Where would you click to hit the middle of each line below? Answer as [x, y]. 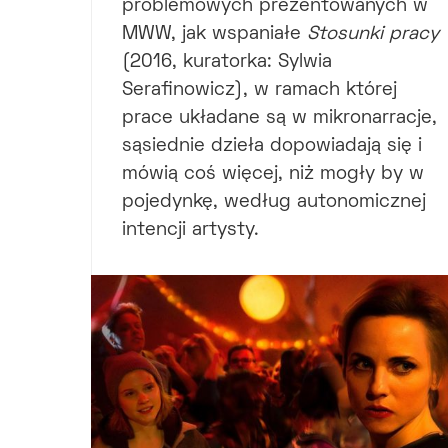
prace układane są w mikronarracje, [279, 119]
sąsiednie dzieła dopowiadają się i [272, 147]
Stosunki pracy [373, 35]
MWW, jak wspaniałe [214, 35]
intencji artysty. [190, 231]
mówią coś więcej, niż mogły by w [273, 175]
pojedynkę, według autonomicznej [274, 203]
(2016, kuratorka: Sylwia [227, 63]
